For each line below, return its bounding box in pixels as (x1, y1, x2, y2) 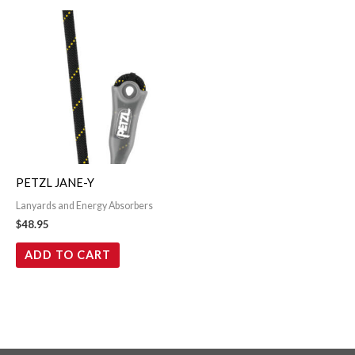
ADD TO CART (24, 247, 111, 261)
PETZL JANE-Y (16, 176, 94, 190)
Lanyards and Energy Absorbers (16, 200, 153, 212)
